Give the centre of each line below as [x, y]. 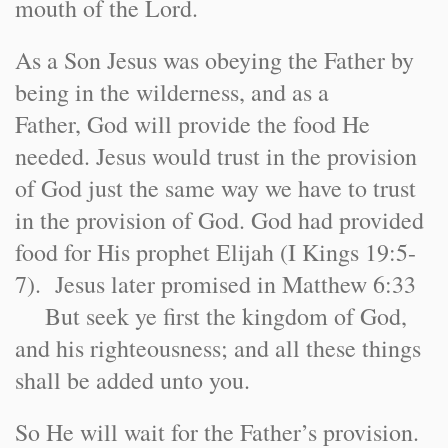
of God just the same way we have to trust [215, 188]
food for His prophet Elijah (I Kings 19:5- [215, 252]
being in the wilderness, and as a [172, 92]
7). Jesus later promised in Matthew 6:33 [215, 284]
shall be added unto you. [132, 380]
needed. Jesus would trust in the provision [216, 156]
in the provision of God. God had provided [219, 220]
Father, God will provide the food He [192, 124]
